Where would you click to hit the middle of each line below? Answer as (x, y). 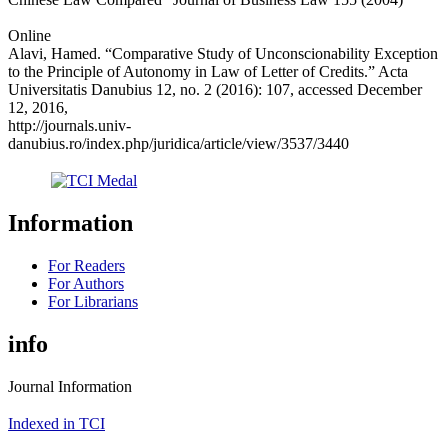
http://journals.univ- (69, 125)
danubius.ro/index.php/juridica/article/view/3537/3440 (178, 143)
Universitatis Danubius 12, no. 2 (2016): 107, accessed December (215, 89)
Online (29, 35)
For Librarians (93, 301)
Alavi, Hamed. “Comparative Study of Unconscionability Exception (223, 53)
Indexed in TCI (56, 423)
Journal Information (70, 386)
